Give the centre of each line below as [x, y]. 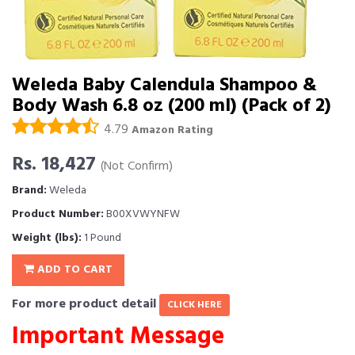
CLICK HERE [195, 305]
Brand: [29, 191]
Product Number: [58, 214]
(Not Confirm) [137, 167]
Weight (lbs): [47, 238]
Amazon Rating [172, 130]
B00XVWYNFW [142, 214]
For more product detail [86, 304]
